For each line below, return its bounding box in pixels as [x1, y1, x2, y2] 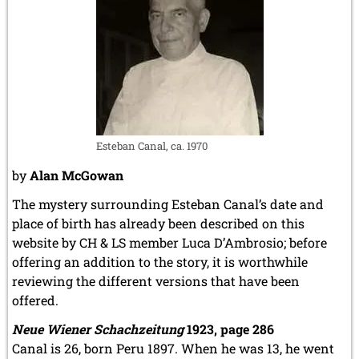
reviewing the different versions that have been [12, 272, 300, 289]
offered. [12, 291, 58, 309]
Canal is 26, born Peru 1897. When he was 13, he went [12, 339, 334, 357]
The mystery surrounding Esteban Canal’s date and [12, 195, 324, 212]
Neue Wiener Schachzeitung [12, 320, 187, 337]
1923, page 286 [187, 320, 274, 337]
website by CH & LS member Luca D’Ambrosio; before [12, 233, 327, 251]
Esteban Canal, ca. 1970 [95, 138, 208, 153]
